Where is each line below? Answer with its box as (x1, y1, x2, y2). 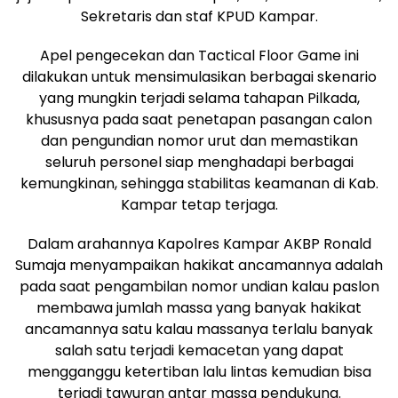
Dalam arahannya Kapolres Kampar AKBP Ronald (27, 233, 371, 254)
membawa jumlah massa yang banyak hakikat (36, 297, 362, 318)
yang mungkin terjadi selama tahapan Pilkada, (38, 87, 360, 108)
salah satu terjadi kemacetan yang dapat (54, 339, 344, 361)
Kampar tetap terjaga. (120, 194, 278, 215)
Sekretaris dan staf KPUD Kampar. (80, 5, 318, 27)
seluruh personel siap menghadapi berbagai (44, 151, 354, 172)
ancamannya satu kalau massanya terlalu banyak (25, 318, 373, 339)
